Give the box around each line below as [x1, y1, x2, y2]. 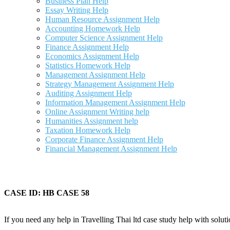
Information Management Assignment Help [45, 98, 185, 107]
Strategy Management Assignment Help [45, 80, 174, 88]
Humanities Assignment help [45, 117, 138, 125]
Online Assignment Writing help [45, 107, 149, 116]
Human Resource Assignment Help [45, 15, 160, 24]
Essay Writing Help [45, 6, 108, 14]
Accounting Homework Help [45, 24, 140, 33]
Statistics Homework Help [45, 61, 130, 70]
